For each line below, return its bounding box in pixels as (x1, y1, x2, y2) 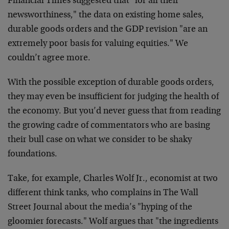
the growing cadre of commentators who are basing (8, 121, 210, 130)
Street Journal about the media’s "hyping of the (8, 203, 192, 212)
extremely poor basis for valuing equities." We (8, 39, 188, 49)
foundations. (8, 150, 57, 159)
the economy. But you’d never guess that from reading (8, 107, 221, 116)
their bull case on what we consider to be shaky (8, 135, 192, 145)
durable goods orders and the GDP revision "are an (8, 25, 208, 34)
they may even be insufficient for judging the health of (8, 93, 219, 102)
